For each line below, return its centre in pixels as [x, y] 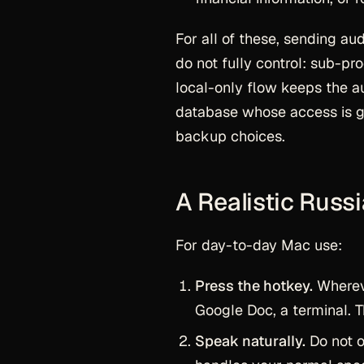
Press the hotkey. [254, 286]
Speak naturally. [250, 341]
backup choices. [230, 136]
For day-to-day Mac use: [259, 245]
